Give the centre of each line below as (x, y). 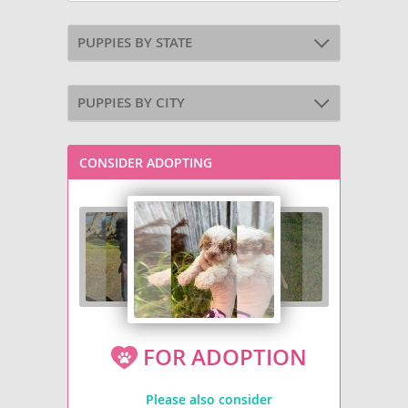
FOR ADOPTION (222, 357)
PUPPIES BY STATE (135, 42)
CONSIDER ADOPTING (146, 162)
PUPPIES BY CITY (131, 102)
